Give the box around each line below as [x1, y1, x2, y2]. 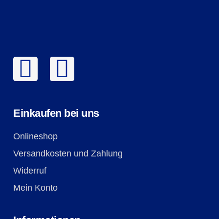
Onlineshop [13, 131, 58, 141]
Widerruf [13, 165, 46, 175]
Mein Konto [13, 182, 58, 193]
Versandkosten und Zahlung [13, 148, 123, 158]
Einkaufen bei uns [13, 107, 99, 119]
